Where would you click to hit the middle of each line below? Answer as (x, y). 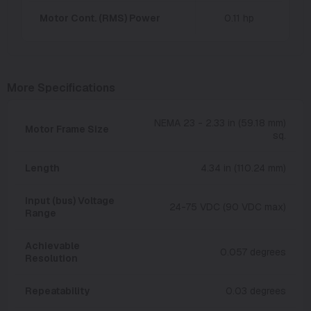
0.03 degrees (256, 291)
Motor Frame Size (67, 129)
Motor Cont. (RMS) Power (100, 18)
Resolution (51, 258)
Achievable (52, 245)
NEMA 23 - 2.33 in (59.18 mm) (220, 123)
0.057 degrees (253, 252)
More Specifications (61, 87)
